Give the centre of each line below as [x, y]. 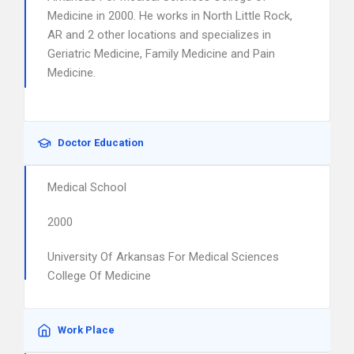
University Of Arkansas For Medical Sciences [163, 257]
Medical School [87, 187]
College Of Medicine [99, 276]
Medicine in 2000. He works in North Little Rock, [170, 16]
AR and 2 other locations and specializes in [159, 35]
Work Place [86, 330]
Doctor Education [101, 143]
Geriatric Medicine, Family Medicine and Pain [161, 54]
